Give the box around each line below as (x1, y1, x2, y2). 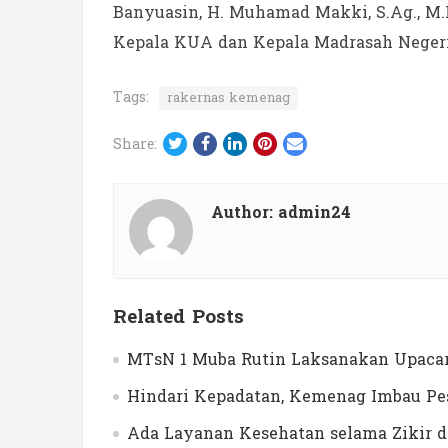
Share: (113, 131, 157, 157)
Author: (211, 197, 278, 227)
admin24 (278, 197, 351, 227)
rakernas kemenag (167, 85, 290, 110)
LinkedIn (241, 127, 315, 157)
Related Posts (113, 299, 244, 334)
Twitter (181, 127, 244, 157)
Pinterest (271, 127, 346, 157)
